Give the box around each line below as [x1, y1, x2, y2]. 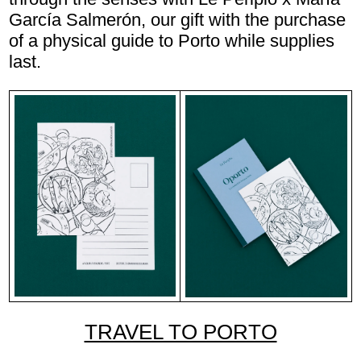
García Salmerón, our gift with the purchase [9, 10, 346, 31]
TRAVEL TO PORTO [84, 320, 277, 345]
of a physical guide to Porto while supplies [9, 31, 334, 52]
